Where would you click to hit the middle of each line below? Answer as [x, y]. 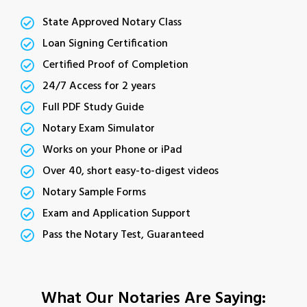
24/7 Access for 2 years [99, 86]
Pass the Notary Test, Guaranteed [123, 235]
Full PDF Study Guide [93, 108]
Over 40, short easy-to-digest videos [131, 171]
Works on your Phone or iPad [112, 150]
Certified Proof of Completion [115, 65]
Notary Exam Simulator [99, 129]
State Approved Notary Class [112, 23]
